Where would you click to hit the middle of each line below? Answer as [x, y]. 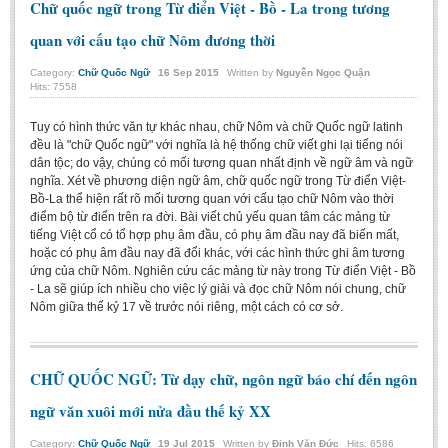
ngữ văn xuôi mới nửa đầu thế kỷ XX [150, 410]
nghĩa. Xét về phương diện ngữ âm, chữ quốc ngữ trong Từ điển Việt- [218, 181]
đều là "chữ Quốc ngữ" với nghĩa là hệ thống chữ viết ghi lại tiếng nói [216, 145]
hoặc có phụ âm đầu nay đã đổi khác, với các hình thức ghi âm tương [217, 253]
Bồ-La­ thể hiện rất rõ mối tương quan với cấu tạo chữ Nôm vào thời [212, 199]
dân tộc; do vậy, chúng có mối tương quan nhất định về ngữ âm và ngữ [221, 163]
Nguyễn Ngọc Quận [323, 73]
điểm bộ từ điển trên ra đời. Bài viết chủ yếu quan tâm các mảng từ [210, 217]
